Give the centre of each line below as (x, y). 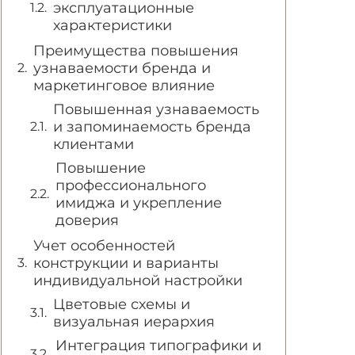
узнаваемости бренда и (122, 68)
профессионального (131, 185)
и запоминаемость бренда (152, 127)
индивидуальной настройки (138, 281)
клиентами (94, 144)
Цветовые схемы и (122, 304)
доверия (87, 220)
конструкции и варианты (126, 263)
